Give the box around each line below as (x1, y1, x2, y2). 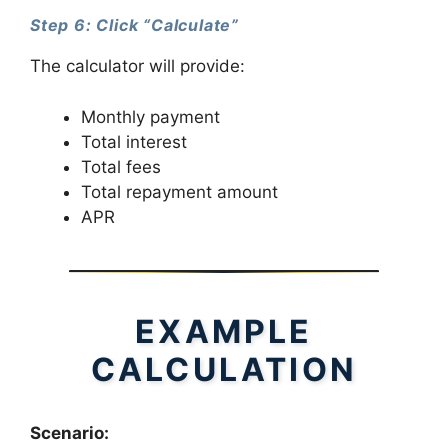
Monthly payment (81, 106, 220, 127)
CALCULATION (90, 349, 358, 389)
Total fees (81, 156, 161, 177)
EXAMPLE (135, 311, 313, 351)
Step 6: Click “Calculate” (30, 14, 239, 35)
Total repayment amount (81, 181, 278, 202)
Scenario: (30, 422, 109, 443)
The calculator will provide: (30, 56, 245, 77)
